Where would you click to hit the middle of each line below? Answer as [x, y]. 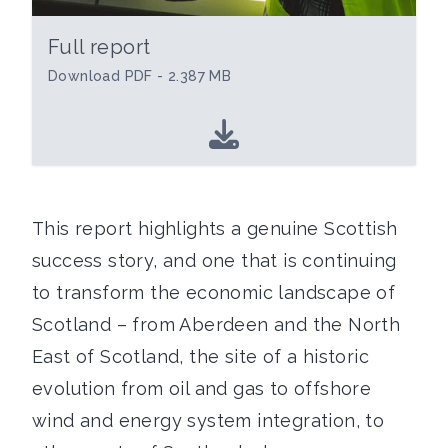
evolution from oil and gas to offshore [202, 388]
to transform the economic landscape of [214, 292]
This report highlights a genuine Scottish [215, 228]
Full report [99, 46]
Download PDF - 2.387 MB [140, 75]
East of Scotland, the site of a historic [200, 356]
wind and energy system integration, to [208, 420]
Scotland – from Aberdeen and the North [216, 324]
